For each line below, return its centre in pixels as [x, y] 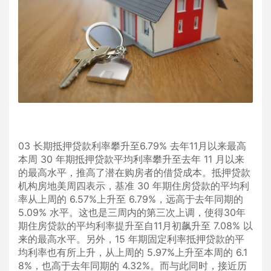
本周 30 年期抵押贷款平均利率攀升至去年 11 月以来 [131, 159]
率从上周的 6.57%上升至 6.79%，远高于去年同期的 [131, 199]
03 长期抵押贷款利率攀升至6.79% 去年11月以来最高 [132, 146]
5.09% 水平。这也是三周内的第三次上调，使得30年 [132, 213]
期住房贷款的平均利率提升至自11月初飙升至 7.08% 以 [135, 226]
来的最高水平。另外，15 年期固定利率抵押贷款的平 [131, 239]
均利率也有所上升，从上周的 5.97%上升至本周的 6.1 [133, 253]
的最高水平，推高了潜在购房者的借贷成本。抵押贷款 [134, 173]
